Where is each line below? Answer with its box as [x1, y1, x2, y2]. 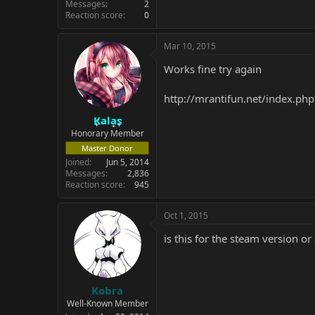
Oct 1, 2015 [164, 210, 208, 221]
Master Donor [82, 143, 133, 153]
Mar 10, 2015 [164, 39, 216, 52]
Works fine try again [164, 61, 262, 76]
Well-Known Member [66, 297, 148, 309]
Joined [65, 156, 89, 168]
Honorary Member [70, 127, 144, 139]
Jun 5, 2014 [106, 156, 149, 168]
